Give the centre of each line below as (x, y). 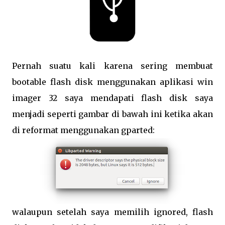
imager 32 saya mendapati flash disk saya (113, 98)
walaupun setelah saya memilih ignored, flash (113, 212)
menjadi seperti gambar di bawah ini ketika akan (113, 114)
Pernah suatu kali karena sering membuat (113, 66)
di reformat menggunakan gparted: (83, 130)
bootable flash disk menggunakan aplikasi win (113, 82)
